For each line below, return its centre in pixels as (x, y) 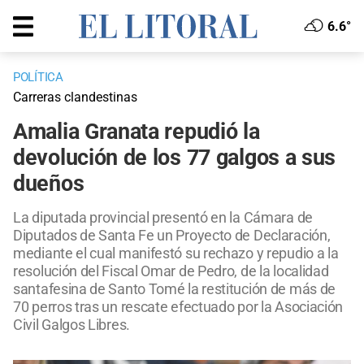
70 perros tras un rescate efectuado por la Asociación (178, 307)
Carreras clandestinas (75, 97)
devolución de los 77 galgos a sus (175, 158)
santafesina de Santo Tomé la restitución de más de (175, 289)
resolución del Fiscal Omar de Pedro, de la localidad (171, 271)
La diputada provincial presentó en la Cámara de (163, 218)
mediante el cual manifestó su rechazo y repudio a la (176, 253)
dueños (49, 184)
